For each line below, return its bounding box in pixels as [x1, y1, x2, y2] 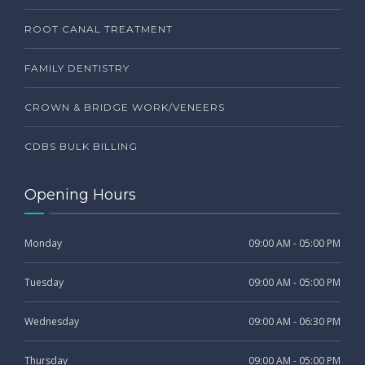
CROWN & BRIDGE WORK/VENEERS [24, 100, 225, 113]
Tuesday [24, 275, 64, 289]
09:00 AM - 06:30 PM [248, 314, 341, 328]
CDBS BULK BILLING [24, 139, 138, 152]
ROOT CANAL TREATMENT [24, 22, 173, 35]
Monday [24, 235, 62, 250]
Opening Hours [24, 185, 136, 204]
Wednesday [24, 314, 79, 328]
